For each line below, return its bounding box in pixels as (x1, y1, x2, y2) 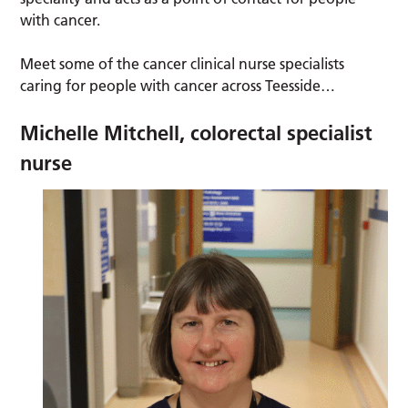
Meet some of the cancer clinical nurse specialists (20, 55, 345, 74)
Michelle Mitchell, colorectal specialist (20, 120, 373, 147)
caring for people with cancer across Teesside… (20, 76, 340, 96)
